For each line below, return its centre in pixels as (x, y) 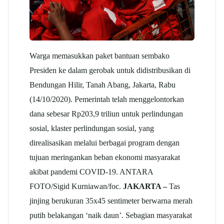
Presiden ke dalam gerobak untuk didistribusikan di (110, 70)
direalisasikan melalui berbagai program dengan (104, 142)
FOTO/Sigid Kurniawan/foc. (76, 186)
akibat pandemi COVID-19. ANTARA (91, 171)
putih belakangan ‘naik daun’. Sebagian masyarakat (111, 215)
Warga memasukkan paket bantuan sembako (99, 55)
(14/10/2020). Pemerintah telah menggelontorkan (107, 99)
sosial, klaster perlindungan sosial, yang (92, 128)
